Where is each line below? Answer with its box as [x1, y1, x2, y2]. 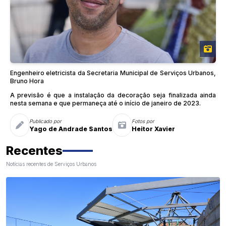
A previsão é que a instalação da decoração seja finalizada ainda [10, 91, 216, 99]
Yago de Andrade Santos [29, 125, 112, 133]
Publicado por [29, 118, 62, 124]
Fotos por [132, 118, 154, 124]
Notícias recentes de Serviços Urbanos [6, 160, 96, 167]
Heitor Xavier [132, 125, 175, 133]
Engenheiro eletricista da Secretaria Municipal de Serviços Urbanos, [10, 69, 216, 77]
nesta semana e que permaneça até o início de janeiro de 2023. [10, 99, 202, 107]
